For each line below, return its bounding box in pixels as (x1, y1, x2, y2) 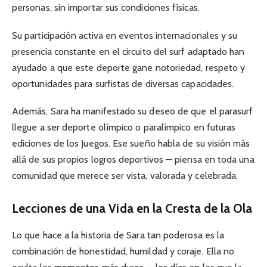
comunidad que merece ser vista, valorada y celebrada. (12, 169, 238, 181)
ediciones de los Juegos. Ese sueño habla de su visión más (12, 137, 250, 149)
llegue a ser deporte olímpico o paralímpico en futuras (12, 121, 236, 133)
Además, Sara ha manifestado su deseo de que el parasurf (12, 105, 253, 117)
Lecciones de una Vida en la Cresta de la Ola (12, 201, 253, 216)
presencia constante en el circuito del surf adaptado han (12, 45, 245, 57)
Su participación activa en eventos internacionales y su (12, 29, 238, 41)
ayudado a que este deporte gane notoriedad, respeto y (12, 61, 246, 73)
